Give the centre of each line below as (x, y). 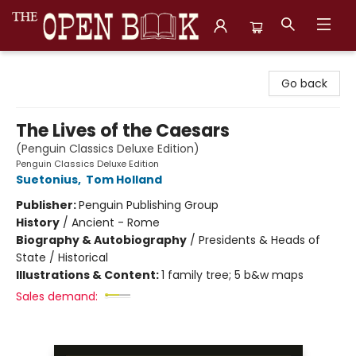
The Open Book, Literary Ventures (104, 66)
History (38, 222)
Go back (304, 83)
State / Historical (62, 257)
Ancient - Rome (116, 222)
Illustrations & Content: (89, 275)
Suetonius (47, 180)
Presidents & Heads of (259, 240)
